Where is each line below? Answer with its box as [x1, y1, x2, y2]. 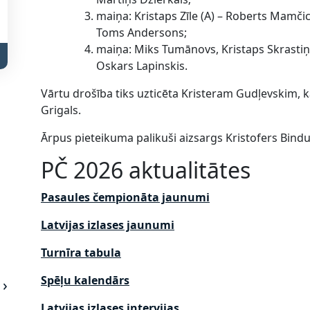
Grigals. [41, 102, 81, 118]
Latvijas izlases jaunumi [41, 217, 174, 232]
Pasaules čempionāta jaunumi [41, 189, 210, 205]
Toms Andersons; [96, 24, 187, 40]
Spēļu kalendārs [41, 272, 129, 288]
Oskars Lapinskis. [96, 57, 188, 73]
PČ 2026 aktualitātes [41, 154, 250, 185]
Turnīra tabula [41, 244, 121, 260]
